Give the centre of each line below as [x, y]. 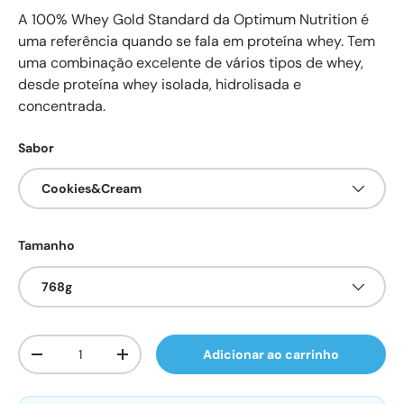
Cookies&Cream [92, 189]
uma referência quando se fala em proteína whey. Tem [197, 41]
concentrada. [62, 106]
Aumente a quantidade [193, 360]
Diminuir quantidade [100, 360]
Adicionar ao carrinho [271, 354]
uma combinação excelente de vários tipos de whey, [191, 63]
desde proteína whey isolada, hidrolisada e [160, 84]
